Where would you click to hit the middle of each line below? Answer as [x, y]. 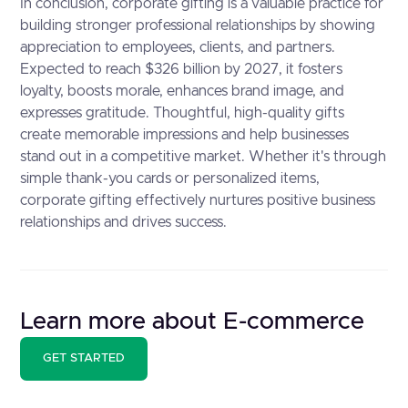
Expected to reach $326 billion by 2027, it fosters [182, 69]
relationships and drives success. [124, 222]
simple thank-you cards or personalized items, [170, 178]
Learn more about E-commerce [193, 321]
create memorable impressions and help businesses [185, 135]
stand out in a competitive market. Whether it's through [204, 157]
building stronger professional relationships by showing [198, 25]
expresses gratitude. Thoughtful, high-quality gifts [183, 113]
